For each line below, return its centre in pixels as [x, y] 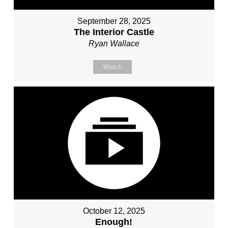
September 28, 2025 [114, 21]
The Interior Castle [114, 32]
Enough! [114, 222]
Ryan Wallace [114, 43]
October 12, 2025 [114, 211]
